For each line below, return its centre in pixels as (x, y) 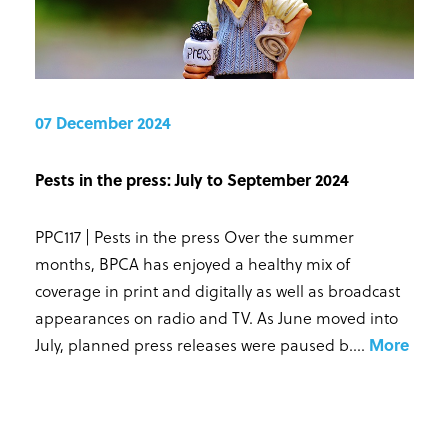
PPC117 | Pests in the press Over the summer (194, 236)
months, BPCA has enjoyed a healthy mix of (192, 263)
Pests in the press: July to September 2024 (191, 179)
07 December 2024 (102, 122)
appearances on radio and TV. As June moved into (216, 317)
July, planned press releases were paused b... (197, 344)
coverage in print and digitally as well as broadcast (217, 290)
